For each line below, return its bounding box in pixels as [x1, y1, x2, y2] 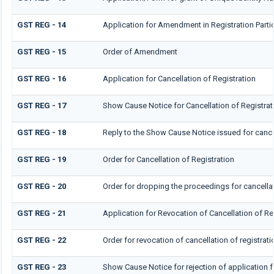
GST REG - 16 [17, 74, 66, 84]
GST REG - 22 [17, 235, 66, 245]
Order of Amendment [102, 47, 177, 57]
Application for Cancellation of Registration [102, 74, 256, 84]
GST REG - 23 [17, 262, 66, 272]
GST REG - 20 [17, 182, 66, 191]
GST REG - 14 [17, 20, 66, 30]
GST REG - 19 [17, 155, 66, 165]
